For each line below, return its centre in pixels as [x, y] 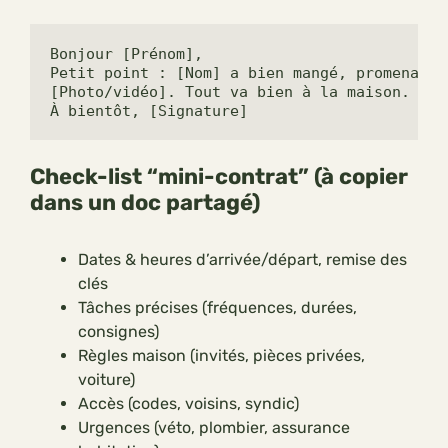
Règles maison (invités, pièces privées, [221, 356]
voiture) [106, 380]
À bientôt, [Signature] [149, 111]
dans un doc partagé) [145, 203]
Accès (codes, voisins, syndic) [188, 404]
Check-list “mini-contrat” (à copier [219, 177]
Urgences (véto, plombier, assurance [214, 428]
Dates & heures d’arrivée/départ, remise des [242, 260]
